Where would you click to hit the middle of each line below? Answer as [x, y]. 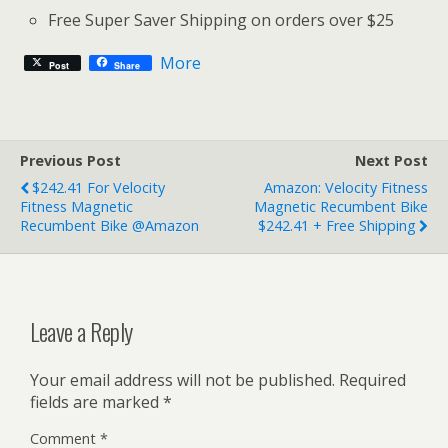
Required [372, 380]
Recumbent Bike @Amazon [109, 225]
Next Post [391, 160]
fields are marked [96, 402]
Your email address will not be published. [182, 380]
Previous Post [70, 160]
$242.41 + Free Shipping [337, 225]
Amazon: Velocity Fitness [346, 187]
